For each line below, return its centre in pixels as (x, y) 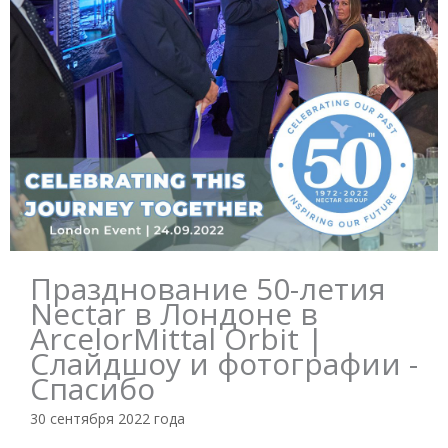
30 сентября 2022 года (107, 419)
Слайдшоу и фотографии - (224, 364)
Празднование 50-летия (208, 289)
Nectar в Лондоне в (174, 314)
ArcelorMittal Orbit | (177, 339)
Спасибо (92, 389)
